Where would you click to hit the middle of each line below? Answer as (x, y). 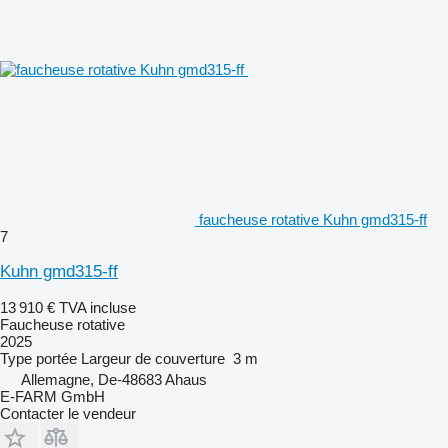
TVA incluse (97, 307)
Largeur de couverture (153, 358)
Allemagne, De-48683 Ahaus (114, 379)
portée (56, 358)
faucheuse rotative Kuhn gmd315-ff (313, 219)
